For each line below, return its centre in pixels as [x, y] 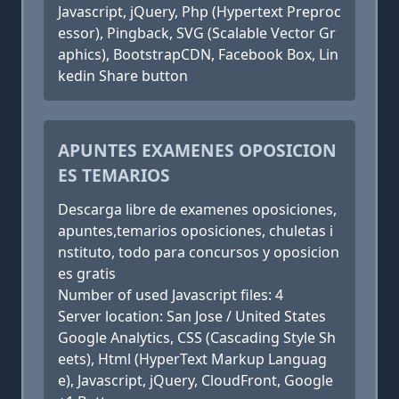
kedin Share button [123, 76]
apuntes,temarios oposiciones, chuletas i [195, 231]
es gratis [87, 273]
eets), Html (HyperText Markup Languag [192, 359]
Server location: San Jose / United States [192, 316]
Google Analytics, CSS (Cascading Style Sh [197, 338]
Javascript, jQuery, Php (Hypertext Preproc [199, 12]
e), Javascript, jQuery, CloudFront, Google [195, 380]
